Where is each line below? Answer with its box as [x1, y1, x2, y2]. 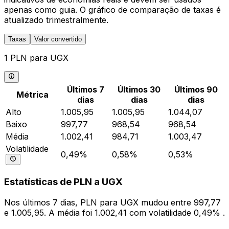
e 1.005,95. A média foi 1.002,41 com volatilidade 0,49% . [4, 208, 225, 218]
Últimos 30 [118, 84, 161, 95]
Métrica [16, 89, 49, 100]
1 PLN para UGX [4, 53, 68, 63]
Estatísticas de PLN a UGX [4, 176, 123, 188]
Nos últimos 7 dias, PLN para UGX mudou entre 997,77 [4, 197, 221, 208]
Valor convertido [34, 35, 82, 43]
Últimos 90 [174, 84, 218, 95]
